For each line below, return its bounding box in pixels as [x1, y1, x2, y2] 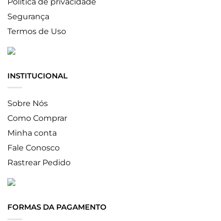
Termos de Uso [7, 26, 66, 36]
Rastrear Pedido [7, 158, 71, 168]
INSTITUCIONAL [7, 71, 68, 80]
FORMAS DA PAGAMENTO [7, 202, 107, 212]
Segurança [7, 11, 49, 21]
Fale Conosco [7, 143, 60, 153]
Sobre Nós [7, 99, 48, 109]
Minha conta [7, 128, 57, 138]
